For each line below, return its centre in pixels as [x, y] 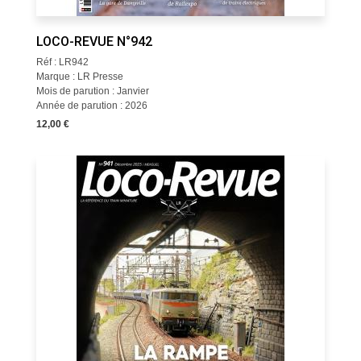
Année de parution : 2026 [91, 106]
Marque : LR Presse [79, 77]
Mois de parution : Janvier [92, 91]
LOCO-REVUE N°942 [94, 41]
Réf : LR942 [62, 62]
